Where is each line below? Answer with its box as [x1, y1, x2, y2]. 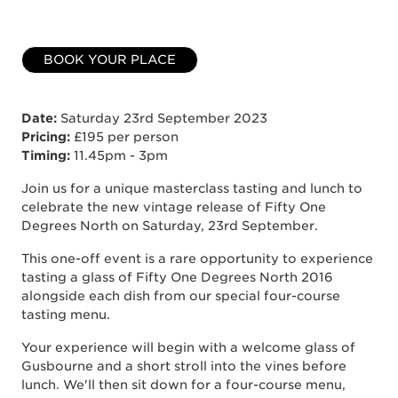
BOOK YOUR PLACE [44, 52, 176, 67]
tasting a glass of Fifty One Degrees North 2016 [21, 270, 333, 284]
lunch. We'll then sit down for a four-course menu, [21, 378, 346, 392]
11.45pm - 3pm [70, 148, 168, 163]
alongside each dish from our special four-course [21, 289, 340, 303]
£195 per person [70, 130, 179, 144]
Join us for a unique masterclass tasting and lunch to [21, 181, 362, 195]
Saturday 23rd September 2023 [57, 111, 267, 125]
